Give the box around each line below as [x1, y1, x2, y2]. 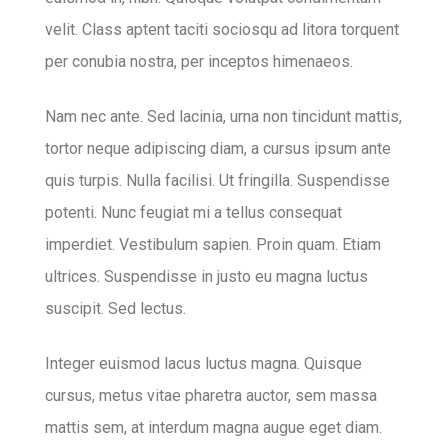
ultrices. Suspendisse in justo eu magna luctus [45, 266, 368, 286]
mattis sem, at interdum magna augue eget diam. [45, 417, 382, 437]
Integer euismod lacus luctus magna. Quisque [45, 353, 362, 373]
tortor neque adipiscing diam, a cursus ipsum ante [45, 138, 391, 158]
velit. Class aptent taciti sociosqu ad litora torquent [45, 20, 399, 40]
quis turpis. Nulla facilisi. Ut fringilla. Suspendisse [45, 170, 390, 190]
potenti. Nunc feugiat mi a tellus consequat [45, 202, 342, 222]
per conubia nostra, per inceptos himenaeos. [45, 52, 353, 72]
